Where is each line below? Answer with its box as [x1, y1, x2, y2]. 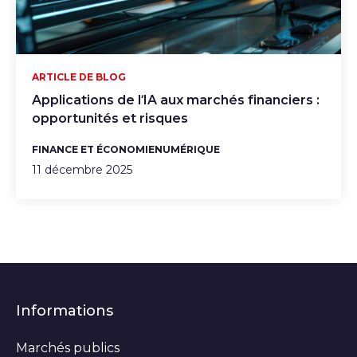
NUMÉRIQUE [155, 143, 220, 156]
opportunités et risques [32, 111, 188, 127]
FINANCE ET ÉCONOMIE [32, 143, 155, 156]
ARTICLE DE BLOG [32, 71, 126, 84]
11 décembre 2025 [32, 163, 132, 178]
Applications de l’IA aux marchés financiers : [32, 92, 320, 108]
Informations [16, 302, 113, 320]
